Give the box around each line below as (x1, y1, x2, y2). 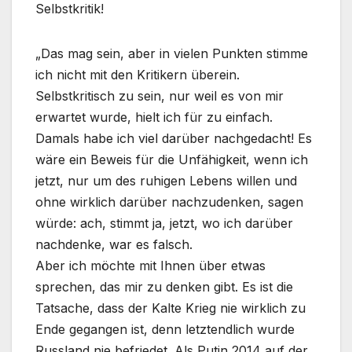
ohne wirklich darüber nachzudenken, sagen (35, 194, 303, 211)
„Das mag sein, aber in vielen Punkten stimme (35, 46, 308, 62)
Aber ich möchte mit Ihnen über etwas (35, 258, 266, 274)
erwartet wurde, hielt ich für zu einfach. (35, 109, 273, 126)
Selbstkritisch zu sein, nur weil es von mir (35, 88, 284, 104)
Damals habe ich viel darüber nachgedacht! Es (35, 130, 312, 147)
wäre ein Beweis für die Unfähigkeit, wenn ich (35, 152, 308, 168)
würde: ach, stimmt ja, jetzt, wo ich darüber (35, 215, 293, 232)
